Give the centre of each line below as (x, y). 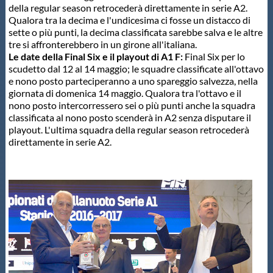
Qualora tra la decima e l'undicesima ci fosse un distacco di (129, 19)
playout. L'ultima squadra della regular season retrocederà (129, 129)
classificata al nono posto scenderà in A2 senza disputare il (129, 117)
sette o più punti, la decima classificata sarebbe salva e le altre (135, 32)
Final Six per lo (214, 56)
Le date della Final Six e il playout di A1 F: (95, 56)
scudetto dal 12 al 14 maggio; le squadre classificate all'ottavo (136, 68)
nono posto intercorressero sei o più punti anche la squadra (132, 105)
